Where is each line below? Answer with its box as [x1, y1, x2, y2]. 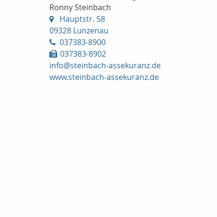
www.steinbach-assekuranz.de [49, 72, 159, 82]
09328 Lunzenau [49, 25, 108, 36]
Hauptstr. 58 [60, 14, 105, 24]
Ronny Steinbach [49, 2, 111, 13]
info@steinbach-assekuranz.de [49, 60, 161, 71]
